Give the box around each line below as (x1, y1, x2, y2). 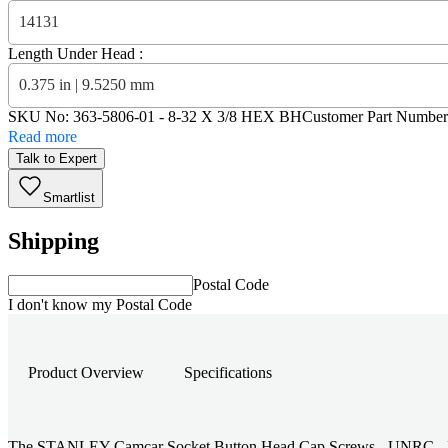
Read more (8, 127, 77, 145)
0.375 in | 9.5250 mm (19, 76, 154, 94)
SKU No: (8, 107, 73, 125)
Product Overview (28, 364, 144, 382)
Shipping (8, 227, 99, 254)
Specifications (184, 364, 272, 382)
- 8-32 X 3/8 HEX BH (155, 107, 302, 125)
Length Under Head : (8, 44, 143, 62)
